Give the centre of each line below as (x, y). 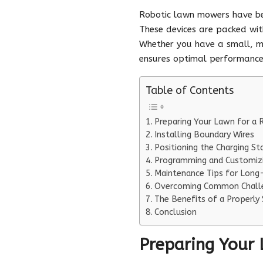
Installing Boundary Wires (204, 134)
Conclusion (175, 212)
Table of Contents (190, 90)
